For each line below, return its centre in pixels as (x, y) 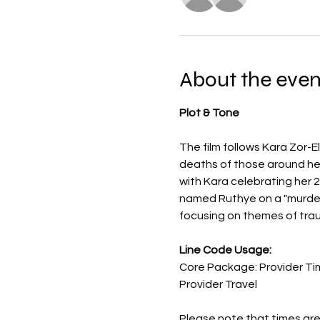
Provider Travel (218, 284)
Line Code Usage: (225, 250)
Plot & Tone (209, 113)
